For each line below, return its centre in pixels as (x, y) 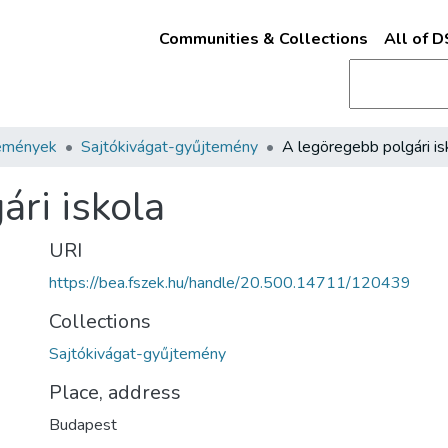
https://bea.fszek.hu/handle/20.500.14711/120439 (230, 283)
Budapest (83, 425)
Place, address (115, 392)
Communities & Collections (263, 39)
